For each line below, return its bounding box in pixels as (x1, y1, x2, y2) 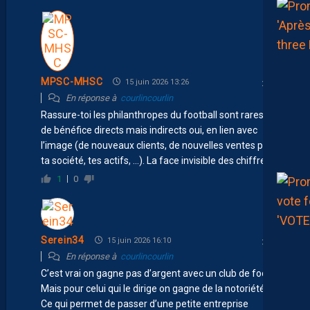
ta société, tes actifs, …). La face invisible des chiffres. (41, 154, 273, 166)
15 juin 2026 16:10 (104, 235, 171, 245)
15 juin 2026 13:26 (123, 77, 190, 86)
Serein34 (41, 235, 84, 246)
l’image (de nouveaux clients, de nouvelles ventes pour (41, 139, 277, 151)
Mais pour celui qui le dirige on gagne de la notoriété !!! (41, 282, 273, 294)
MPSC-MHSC (41, 76, 103, 88)
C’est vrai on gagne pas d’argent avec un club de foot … (41, 267, 279, 279)
